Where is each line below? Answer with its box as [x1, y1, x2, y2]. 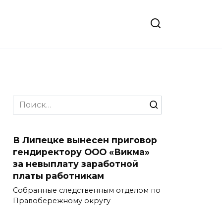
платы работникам [13, 170, 104, 181]
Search [12, 96, 40, 106]
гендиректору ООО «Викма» [13, 147, 150, 157]
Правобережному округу [13, 196, 111, 206]
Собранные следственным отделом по [13, 186, 161, 195]
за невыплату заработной [13, 159, 138, 169]
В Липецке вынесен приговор [13, 135, 157, 145]
